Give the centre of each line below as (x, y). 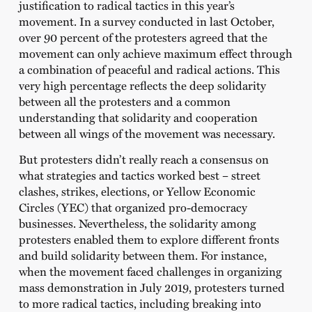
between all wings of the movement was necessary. (147, 133)
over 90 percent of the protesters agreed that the (143, 37)
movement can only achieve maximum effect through (155, 53)
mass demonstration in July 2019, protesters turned (151, 287)
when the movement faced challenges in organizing (150, 271)
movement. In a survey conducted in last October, (146, 21)
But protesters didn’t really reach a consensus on (143, 159)
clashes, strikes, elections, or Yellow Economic (137, 191)
